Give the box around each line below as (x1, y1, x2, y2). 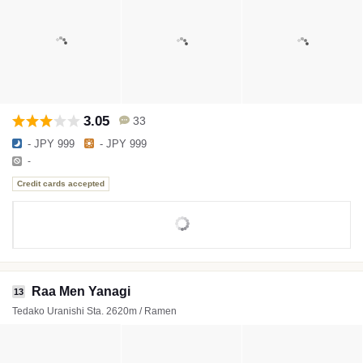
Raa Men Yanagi (32, 284, 130, 298)
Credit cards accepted (17, 179, 105, 189)
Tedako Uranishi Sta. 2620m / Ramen (12, 305, 177, 317)
